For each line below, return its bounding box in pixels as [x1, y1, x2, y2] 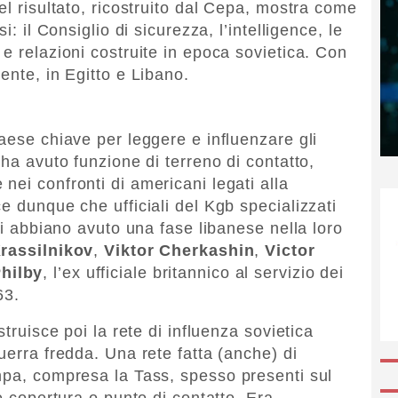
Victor [265, 241, 315, 259]
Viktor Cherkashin [104, 241, 255, 259]
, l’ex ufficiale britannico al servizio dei [43, 263, 345, 282]
